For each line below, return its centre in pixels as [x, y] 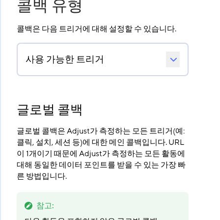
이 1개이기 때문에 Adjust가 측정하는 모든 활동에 [101, 154]
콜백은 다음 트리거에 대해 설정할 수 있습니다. [96, 29]
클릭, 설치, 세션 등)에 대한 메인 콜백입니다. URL [100, 142]
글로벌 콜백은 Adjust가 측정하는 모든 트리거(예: [100, 131]
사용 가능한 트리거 [65, 59]
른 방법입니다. [41, 176]
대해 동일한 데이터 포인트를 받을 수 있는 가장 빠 [101, 165]
